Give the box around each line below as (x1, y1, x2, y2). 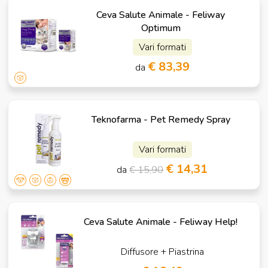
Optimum (141, 21, 181, 35)
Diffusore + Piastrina (120, 245, 204, 258)
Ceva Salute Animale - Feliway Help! (84, 215, 238, 229)
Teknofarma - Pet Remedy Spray (91, 112, 230, 126)
